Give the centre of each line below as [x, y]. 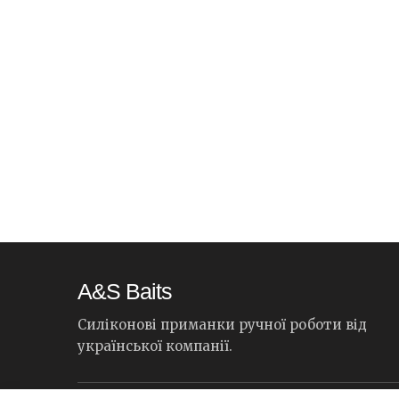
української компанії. [155, 346]
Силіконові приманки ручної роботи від [222, 325]
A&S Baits [125, 291]
